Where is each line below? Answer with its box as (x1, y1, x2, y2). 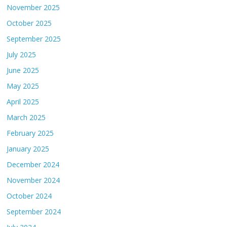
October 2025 (7, 18, 52, 28)
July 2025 (7, 49, 36, 59)
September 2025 (7, 33, 61, 44)
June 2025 (7, 65, 40, 75)
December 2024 (7, 159, 60, 169)
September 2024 (7, 206, 61, 216)
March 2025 (7, 112, 46, 122)
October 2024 (7, 191, 52, 201)
